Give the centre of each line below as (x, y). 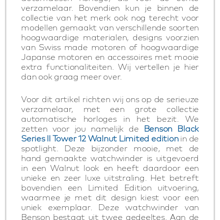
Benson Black (171, 128)
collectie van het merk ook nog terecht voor (110, 17)
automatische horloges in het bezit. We (110, 119)
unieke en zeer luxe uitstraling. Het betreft (110, 178)
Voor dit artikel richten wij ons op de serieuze (110, 99)
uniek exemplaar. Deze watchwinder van (110, 207)
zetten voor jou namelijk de (82, 128)
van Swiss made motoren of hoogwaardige (110, 47)
